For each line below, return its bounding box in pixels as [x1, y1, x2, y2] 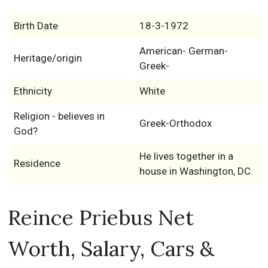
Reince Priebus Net [8, 204, 194, 231]
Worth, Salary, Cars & [8, 235, 215, 262]
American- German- [139, 45, 228, 57]
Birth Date [13, 20, 58, 32]
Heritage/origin [13, 52, 82, 64]
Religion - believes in [13, 110, 105, 122]
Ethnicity [13, 85, 52, 97]
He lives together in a [139, 150, 233, 162]
